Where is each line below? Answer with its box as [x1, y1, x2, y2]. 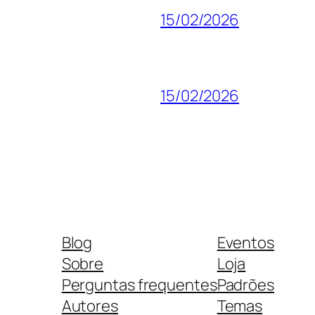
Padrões [217, 274, 274, 295]
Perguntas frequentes [61, 274, 217, 295]
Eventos [217, 231, 274, 253]
